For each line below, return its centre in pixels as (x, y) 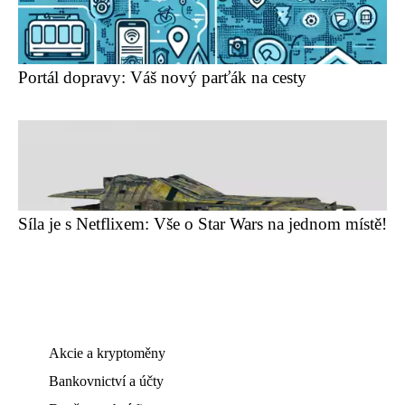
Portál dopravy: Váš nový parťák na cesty (162, 77)
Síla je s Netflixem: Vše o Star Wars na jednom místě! (202, 224)
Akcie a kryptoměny (107, 353)
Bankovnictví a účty (106, 381)
